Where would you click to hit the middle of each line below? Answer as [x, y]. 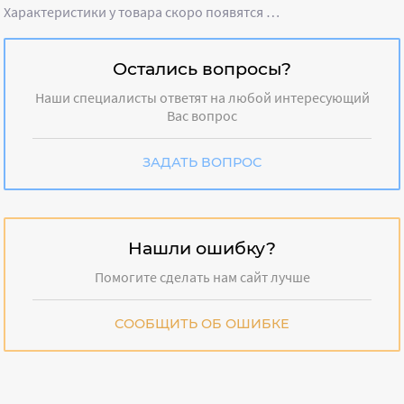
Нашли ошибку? [202, 248]
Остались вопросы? [202, 69]
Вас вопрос [202, 116]
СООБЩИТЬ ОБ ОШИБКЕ [202, 324]
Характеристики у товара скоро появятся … [142, 12]
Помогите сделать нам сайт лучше [202, 277]
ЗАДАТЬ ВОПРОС [202, 163]
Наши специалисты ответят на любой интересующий [202, 98]
